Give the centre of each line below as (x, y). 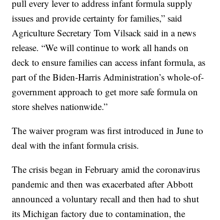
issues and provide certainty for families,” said (97, 18)
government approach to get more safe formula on (105, 92)
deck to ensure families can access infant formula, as (109, 62)
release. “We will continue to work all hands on (100, 48)
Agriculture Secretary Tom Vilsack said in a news (104, 33)
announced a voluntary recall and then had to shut (106, 199)
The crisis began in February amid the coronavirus (106, 169)
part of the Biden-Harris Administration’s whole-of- (108, 77)
